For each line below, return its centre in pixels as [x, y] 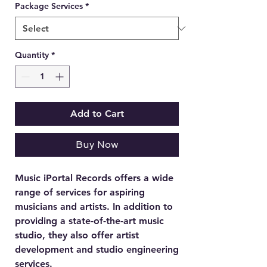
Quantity [32, 55]
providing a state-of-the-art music [89, 221]
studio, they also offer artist [77, 235]
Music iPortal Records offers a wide [94, 178]
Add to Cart [97, 114]
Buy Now [97, 145]
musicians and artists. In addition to [94, 207]
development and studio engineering [97, 249]
